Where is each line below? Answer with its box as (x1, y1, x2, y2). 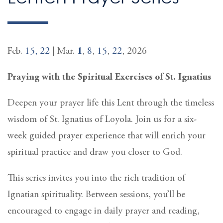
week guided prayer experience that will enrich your (7, 131, 206, 141)
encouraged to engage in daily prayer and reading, (7, 206, 200, 216)
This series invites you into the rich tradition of (7, 173, 185, 183)
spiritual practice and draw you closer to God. (7, 147, 182, 157)
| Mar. (50, 46, 77, 56)
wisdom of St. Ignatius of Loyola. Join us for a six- (7, 114, 197, 124)
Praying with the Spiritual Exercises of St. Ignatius (7, 72, 211, 82)
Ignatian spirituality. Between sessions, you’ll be (7, 190, 185, 200)
